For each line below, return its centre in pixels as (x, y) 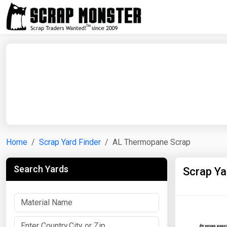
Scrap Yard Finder (70, 142)
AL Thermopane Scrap (152, 142)
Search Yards (41, 169)
